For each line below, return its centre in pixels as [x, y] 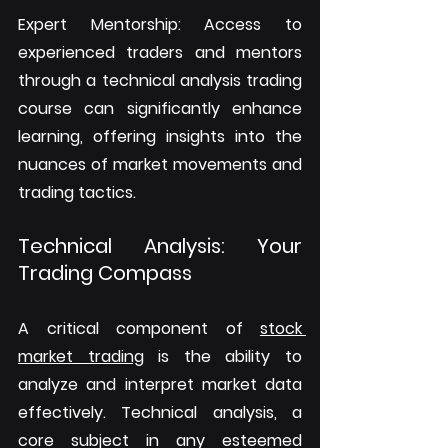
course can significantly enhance [160, 109]
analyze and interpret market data [160, 385]
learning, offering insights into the [160, 137]
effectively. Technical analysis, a [160, 413]
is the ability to [223, 357]
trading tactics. [77, 193]
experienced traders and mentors [160, 53]
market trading [81, 357]
